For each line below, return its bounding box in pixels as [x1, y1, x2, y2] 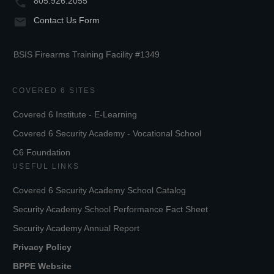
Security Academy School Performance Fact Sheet [13, 204, 208, 214]
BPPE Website [13, 261, 72, 271]
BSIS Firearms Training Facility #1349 [13, 49, 160, 59]
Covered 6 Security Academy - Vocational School [13, 128, 201, 138]
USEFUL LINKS [12, 161, 80, 171]
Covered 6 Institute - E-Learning [13, 109, 137, 119]
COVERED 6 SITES [12, 86, 96, 95]
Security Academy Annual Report [13, 223, 139, 233]
